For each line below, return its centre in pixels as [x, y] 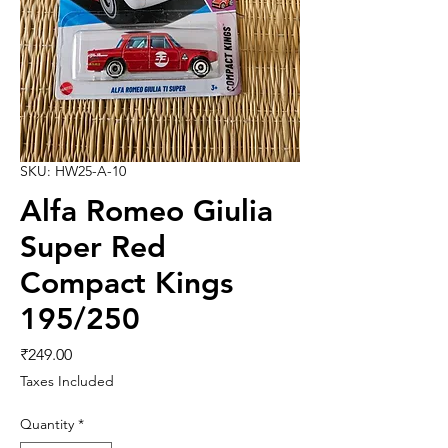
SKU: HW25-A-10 [73, 171]
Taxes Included [67, 381]
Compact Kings [126, 283]
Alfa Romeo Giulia [146, 211]
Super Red [93, 247]
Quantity [47, 424]
